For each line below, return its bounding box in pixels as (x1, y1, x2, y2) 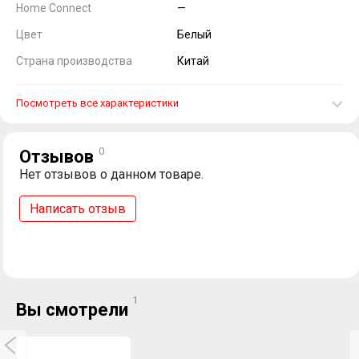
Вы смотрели (16, 300, 132, 320)
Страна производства (16, 54, 132, 67)
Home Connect (16, 2, 91, 14)
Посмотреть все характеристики (16, 97, 179, 109)
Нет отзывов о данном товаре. (19, 167, 204, 182)
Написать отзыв (30, 201, 126, 216)
